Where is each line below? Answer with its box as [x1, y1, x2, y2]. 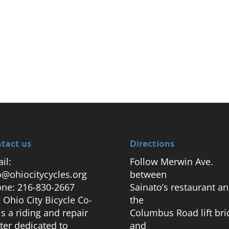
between [129, 168, 167, 180]
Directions [129, 136, 174, 149]
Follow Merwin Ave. [129, 155, 213, 168]
